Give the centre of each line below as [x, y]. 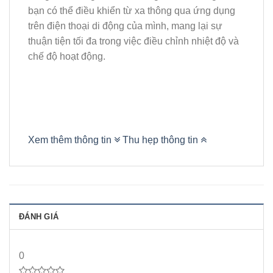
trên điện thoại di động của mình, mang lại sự [125, 26]
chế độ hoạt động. [67, 56]
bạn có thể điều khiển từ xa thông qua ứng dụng [132, 10]
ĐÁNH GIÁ [39, 217]
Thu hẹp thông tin [161, 140]
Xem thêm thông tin [71, 140]
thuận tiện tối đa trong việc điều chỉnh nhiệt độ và [133, 41]
